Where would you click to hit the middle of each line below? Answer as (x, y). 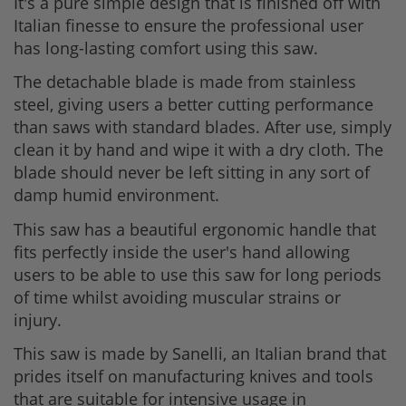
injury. (40, 319)
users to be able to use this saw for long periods (198, 274)
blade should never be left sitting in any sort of (192, 173)
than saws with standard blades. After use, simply (203, 127)
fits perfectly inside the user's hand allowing (182, 251)
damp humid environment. (116, 195)
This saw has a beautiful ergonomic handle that (195, 229)
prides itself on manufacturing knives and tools (193, 377)
